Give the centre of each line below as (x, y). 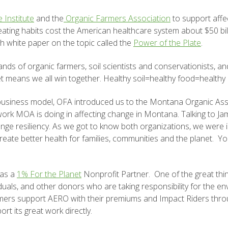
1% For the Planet (49, 174)
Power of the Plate (167, 43)
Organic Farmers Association (118, 18)
